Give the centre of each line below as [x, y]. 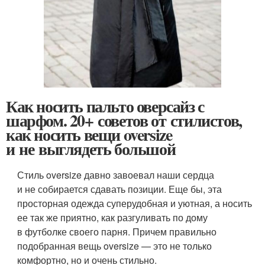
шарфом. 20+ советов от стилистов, [124, 121]
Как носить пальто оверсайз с [105, 106]
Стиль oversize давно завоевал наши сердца [116, 175]
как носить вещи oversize [89, 135]
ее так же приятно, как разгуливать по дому [113, 218]
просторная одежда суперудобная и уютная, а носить [135, 203]
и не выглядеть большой [91, 149]
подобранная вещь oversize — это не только [115, 246]
